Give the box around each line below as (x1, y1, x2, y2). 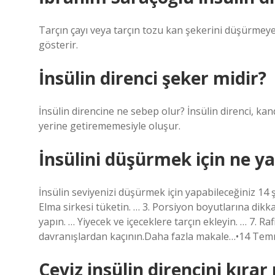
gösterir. (39, 38, 78, 52)
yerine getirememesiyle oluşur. (39, 119, 180, 133)
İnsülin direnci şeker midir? (39, 66, 266, 90)
